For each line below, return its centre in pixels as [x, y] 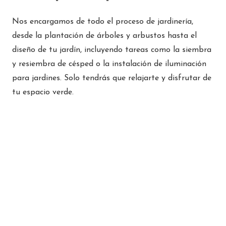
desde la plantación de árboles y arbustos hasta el [104, 36]
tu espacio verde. [43, 93]
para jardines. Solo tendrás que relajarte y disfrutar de [112, 78]
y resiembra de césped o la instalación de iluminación [109, 64]
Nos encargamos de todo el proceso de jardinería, [103, 22]
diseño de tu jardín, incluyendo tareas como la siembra [112, 50]
